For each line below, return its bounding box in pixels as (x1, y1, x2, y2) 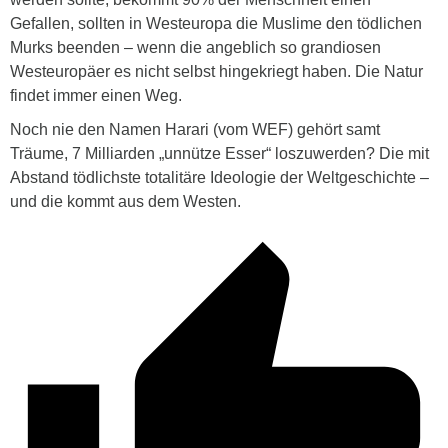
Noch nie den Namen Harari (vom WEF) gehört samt (10, 121, 380, 139)
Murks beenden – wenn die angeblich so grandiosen (10, 39, 381, 57)
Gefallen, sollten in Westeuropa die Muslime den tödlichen (10, 15, 422, 33)
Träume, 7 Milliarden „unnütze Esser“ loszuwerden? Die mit (10, 145, 429, 163)
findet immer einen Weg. (10, 87, 182, 105)
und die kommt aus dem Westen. (10, 193, 241, 211)
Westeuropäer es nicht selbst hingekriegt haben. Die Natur (10, 63, 423, 81)
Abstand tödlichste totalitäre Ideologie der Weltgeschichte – (10, 169, 429, 187)
